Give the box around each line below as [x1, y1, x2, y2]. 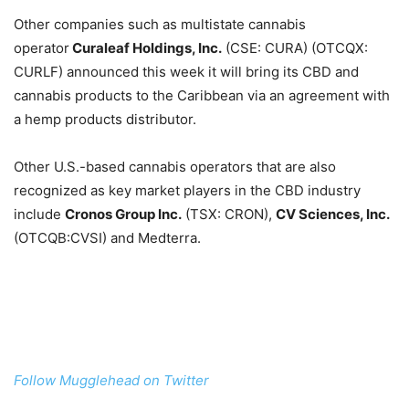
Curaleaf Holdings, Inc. [69, 38, 222, 57]
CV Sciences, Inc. [276, 204, 390, 223]
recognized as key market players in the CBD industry [14, 181, 361, 199]
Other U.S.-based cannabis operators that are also [14, 157, 336, 175]
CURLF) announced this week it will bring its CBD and [14, 62, 359, 80]
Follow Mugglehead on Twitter [14, 371, 209, 389]
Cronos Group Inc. [65, 204, 182, 223]
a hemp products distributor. [14, 110, 196, 128]
